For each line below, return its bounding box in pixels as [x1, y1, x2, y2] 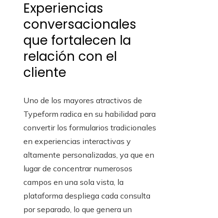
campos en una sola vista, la [23, 177, 124, 187]
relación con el [23, 48, 117, 66]
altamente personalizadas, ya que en [23, 150, 154, 160]
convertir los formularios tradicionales [23, 123, 156, 133]
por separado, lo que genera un [23, 204, 132, 215]
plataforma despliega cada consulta [23, 191, 150, 201]
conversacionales [23, 16, 136, 34]
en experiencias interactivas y [23, 136, 131, 146]
